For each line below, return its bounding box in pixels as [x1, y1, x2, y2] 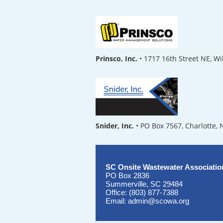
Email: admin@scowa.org [106, 197, 189, 206]
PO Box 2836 [106, 171, 149, 180]
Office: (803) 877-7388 [106, 188, 178, 197]
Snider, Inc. [96, 121, 134, 131]
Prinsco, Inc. [96, 53, 137, 63]
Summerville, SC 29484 [106, 180, 183, 189]
